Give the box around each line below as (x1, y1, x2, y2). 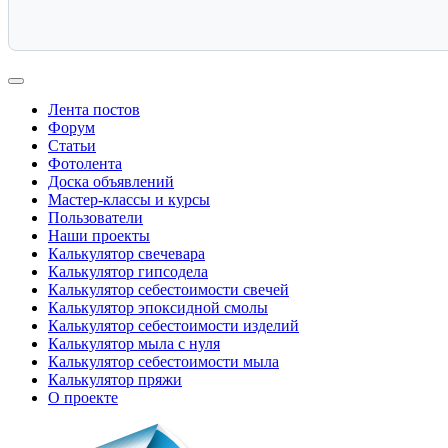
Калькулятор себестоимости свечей (48, 281, 289, 299)
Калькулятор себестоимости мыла (48, 353, 279, 371)
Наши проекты (48, 227, 150, 245)
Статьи (48, 137, 96, 155)
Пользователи (48, 209, 143, 227)
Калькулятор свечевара (48, 245, 205, 263)
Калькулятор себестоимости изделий (48, 317, 299, 335)
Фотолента (48, 155, 122, 173)
